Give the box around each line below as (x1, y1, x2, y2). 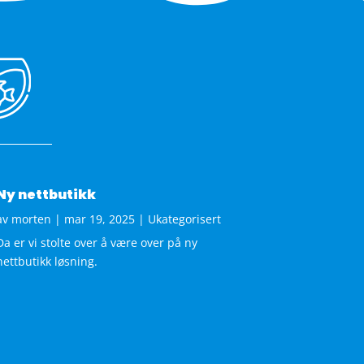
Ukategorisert (147, 210, 221, 227)
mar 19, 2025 (63, 210, 135, 227)
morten (11, 210, 51, 227)
